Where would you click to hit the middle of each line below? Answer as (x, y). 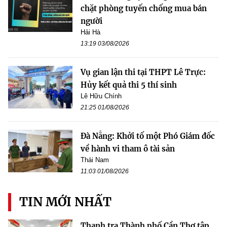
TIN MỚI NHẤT (65, 202)
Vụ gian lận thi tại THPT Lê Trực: (143, 72)
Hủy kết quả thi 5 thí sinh (129, 85)
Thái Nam (95, 160)
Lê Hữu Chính (101, 96)
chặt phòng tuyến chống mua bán (144, 8)
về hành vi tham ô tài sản (128, 148)
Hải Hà (90, 32)
